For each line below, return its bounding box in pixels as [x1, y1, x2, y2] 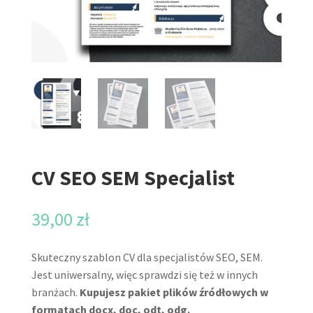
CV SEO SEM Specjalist [31, 164, 235, 191]
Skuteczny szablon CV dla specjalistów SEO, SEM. [31, 250, 263, 265]
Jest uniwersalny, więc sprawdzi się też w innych [31, 268, 258, 282]
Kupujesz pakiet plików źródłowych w [79, 285, 268, 300]
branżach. [31, 285, 80, 300]
